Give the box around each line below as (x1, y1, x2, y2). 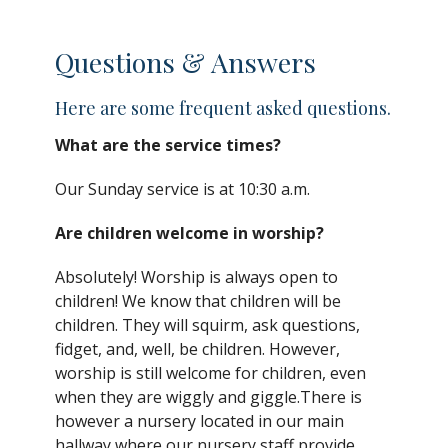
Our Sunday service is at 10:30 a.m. (55, 178, 314, 201)
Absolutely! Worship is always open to (55, 266, 338, 289)
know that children (150, 290, 290, 313)
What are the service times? (55, 134, 281, 157)
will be (290, 290, 341, 313)
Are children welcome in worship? (55, 222, 324, 245)
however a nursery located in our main (55, 410, 344, 433)
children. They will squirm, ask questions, (55, 314, 360, 337)
